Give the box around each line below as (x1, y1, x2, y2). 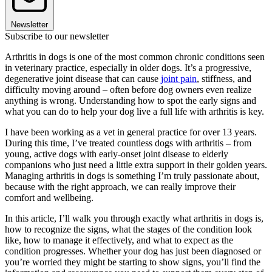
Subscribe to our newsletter (5, 30, 109, 41)
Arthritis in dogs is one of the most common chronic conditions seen (5, 51, 265, 62)
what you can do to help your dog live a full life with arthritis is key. (5, 106, 264, 117)
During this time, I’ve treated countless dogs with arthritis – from (5, 137, 251, 148)
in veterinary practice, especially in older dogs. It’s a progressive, (5, 62, 251, 73)
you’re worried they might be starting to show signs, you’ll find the (5, 256, 260, 267)
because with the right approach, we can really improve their (5, 181, 236, 192)
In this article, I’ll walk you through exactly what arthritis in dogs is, (5, 212, 263, 223)
